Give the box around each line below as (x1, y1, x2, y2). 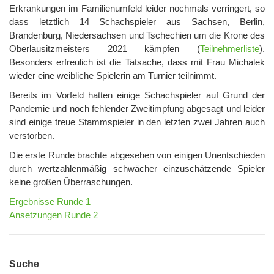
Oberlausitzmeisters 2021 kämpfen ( (9, 43, 200, 54)
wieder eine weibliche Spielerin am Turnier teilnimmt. (9, 70, 217, 81)
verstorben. (9, 130, 54, 141)
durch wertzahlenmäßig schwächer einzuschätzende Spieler (9, 163, 265, 174)
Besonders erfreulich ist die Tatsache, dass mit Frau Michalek (9, 57, 265, 68)
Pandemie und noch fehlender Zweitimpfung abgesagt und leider (9, 103, 265, 114)
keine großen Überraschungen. (9, 177, 133, 188)
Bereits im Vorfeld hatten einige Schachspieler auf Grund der (9, 90, 265, 101)
